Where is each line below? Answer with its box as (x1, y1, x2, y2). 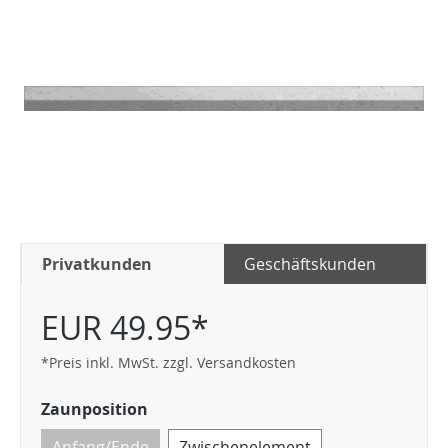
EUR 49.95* (41, 306, 209, 349)
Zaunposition (41, 398, 148, 420)
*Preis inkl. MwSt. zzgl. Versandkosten (41, 353, 296, 372)
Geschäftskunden (244, 253, 376, 275)
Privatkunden (42, 253, 152, 275)
